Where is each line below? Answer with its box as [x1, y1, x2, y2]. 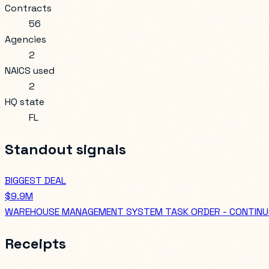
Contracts [5, 1, 52, 14]
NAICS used [5, 64, 55, 77]
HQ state [5, 95, 44, 108]
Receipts [5, 234, 66, 253]
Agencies [5, 32, 46, 46]
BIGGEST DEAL [5, 174, 66, 187]
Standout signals [5, 139, 126, 159]
